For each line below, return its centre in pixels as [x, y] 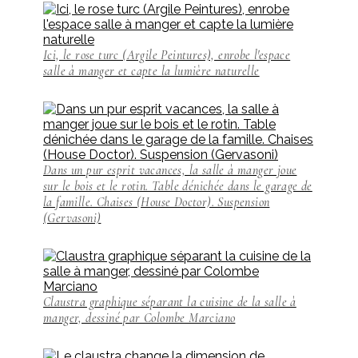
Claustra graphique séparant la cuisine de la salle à [170, 302]
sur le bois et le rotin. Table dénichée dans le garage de [178, 186]
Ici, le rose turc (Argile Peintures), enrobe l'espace [167, 55]
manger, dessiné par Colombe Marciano [139, 318]
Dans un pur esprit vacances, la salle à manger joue [170, 170]
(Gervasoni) [72, 218]
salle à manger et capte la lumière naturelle [151, 71]
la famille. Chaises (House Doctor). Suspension [157, 202]
